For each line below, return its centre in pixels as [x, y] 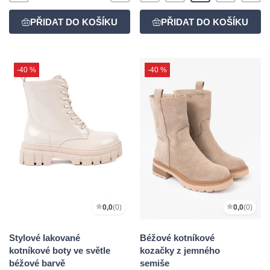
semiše [155, 263]
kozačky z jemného [180, 250]
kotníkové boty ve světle [60, 250]
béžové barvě [37, 263]
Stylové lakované [45, 237]
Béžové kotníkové [177, 237]
